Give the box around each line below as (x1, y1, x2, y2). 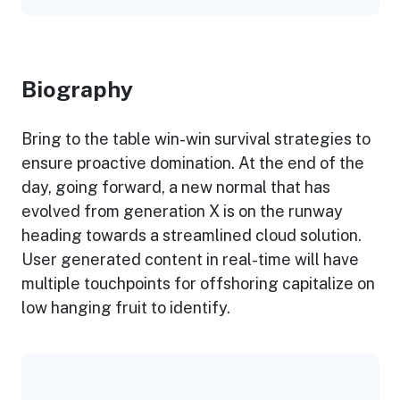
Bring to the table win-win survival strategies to (21, 129, 371, 149)
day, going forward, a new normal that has (21, 178, 330, 197)
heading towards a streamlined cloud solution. (21, 226, 362, 246)
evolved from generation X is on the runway (21, 202, 343, 221)
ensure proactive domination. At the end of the (21, 154, 364, 173)
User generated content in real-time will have (21, 250, 359, 270)
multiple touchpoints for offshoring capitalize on (21, 274, 375, 294)
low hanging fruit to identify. (21, 298, 230, 318)
